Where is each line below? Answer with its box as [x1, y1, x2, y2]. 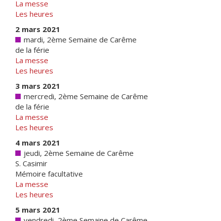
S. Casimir [15, 158, 47, 168]
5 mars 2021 [15, 205, 60, 215]
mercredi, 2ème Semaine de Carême [22, 91, 148, 101]
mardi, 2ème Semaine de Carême [22, 35, 137, 44]
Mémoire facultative [15, 169, 83, 179]
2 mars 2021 [15, 24, 60, 34]
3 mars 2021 [15, 81, 60, 91]
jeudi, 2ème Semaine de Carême [22, 148, 134, 158]
